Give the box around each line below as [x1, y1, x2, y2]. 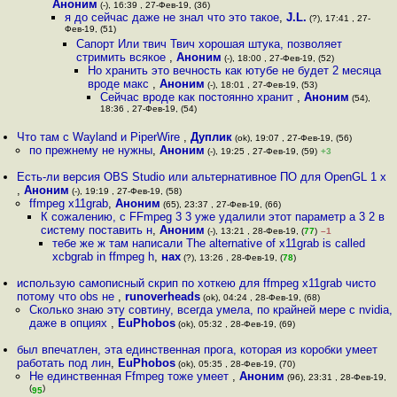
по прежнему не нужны [28, 144, 152, 157]
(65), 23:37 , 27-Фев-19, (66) [160, 199, 281, 209]
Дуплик [191, 130, 233, 144]
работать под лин [17, 356, 112, 370]
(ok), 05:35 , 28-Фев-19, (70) [175, 359, 296, 369]
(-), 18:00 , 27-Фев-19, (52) [221, 53, 334, 63]
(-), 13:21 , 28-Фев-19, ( [204, 226, 304, 236]
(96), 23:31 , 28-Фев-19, [284, 372, 386, 382]
